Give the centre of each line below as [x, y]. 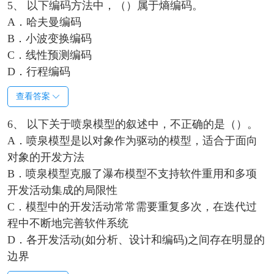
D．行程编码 [39, 72]
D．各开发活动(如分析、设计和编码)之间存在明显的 [136, 240]
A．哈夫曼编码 [44, 22]
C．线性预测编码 [49, 55]
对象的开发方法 [46, 157]
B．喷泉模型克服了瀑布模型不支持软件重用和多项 [132, 174]
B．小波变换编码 [49, 39]
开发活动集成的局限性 [62, 191]
